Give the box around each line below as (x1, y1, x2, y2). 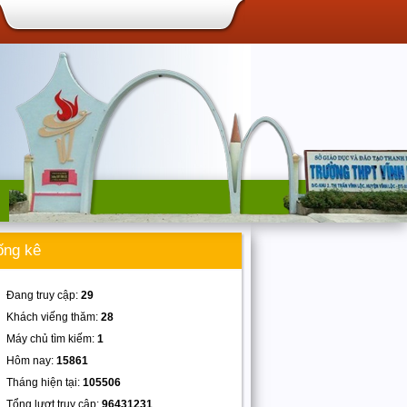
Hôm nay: (6, 354, 56, 367)
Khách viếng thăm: (6, 311, 101, 323)
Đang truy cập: (6, 289, 81, 302)
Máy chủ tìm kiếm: (6, 333, 97, 345)
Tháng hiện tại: (6, 376, 83, 389)
